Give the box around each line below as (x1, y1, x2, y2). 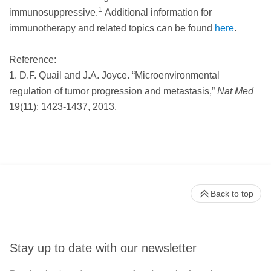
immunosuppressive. (9, 7, 98, 18)
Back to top (211, 188, 253, 198)
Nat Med (217, 85, 253, 96)
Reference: (9, 54, 56, 65)
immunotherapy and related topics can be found (9, 22, 215, 33)
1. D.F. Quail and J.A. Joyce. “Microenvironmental (9, 70, 220, 80)
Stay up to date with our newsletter (10, 241, 197, 255)
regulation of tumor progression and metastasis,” (9, 85, 217, 96)
